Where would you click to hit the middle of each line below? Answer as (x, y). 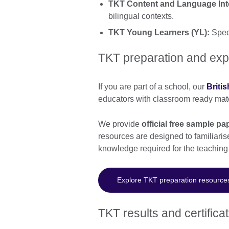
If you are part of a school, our (152, 86)
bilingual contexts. (141, 16)
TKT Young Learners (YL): (159, 33)
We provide (119, 124)
